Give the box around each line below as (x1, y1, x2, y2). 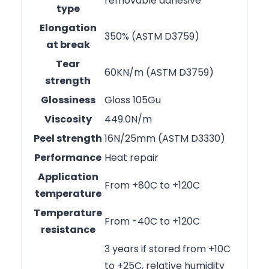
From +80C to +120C (104, 178, 200, 192)
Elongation (39, 20, 97, 35)
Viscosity (44, 112, 92, 126)
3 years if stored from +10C (104, 241, 231, 256)
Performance (34, 150, 101, 165)
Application (37, 169, 98, 184)
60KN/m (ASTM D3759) (104, 65, 214, 79)
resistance (40, 222, 95, 237)
